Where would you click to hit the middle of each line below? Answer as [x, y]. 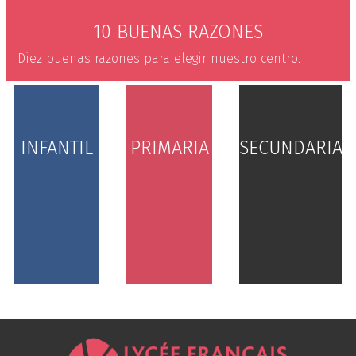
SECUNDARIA [291, 148]
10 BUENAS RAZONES [178, 32]
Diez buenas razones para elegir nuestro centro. [159, 59]
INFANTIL [56, 148]
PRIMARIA [169, 148]
